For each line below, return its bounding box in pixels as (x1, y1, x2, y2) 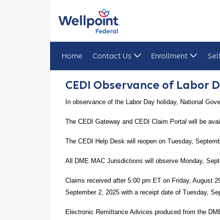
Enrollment (151, 51, 188, 60)
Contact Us (92, 51, 132, 60)
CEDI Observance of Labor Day (50, 71, 158, 80)
